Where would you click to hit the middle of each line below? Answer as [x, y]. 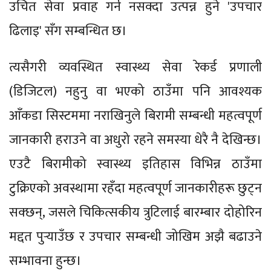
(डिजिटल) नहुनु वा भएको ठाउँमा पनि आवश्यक [135, 91]
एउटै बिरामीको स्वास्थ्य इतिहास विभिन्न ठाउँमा [135, 164]
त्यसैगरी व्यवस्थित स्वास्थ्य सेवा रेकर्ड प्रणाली [135, 67]
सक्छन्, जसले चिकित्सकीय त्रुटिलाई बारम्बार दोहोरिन [135, 212]
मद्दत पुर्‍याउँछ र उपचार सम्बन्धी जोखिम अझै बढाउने [135, 237]
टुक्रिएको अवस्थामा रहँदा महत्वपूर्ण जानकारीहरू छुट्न [135, 188]
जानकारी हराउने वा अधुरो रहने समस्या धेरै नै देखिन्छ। [135, 140]
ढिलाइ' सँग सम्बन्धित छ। [68, 31]
